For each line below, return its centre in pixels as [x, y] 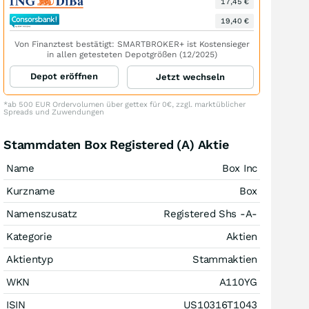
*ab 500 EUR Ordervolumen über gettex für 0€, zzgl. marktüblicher [124, 104]
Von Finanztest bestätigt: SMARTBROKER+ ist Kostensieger [132, 44]
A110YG [238, 282]
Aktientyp [30, 259]
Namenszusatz [42, 214]
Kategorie [29, 237]
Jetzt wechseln [190, 77]
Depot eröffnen [64, 76]
